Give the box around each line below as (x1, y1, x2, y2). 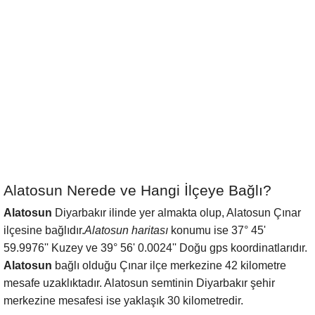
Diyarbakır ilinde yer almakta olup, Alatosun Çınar (52, 207, 301, 219)
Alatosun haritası (84, 224, 168, 236)
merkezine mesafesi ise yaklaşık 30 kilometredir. (4, 295, 243, 307)
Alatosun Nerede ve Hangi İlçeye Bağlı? (4, 182, 271, 198)
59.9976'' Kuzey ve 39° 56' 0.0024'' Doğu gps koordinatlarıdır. (4, 242, 307, 254)
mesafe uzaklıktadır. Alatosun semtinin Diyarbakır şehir (4, 277, 275, 289)
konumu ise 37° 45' (168, 224, 266, 236)
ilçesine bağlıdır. (4, 224, 84, 236)
